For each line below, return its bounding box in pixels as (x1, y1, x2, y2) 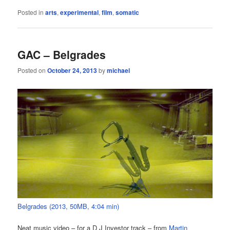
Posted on (17, 66, 48, 75)
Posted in (17, 7, 44, 16)
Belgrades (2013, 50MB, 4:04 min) (17, 201, 120, 212)
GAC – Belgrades (17, 47, 106, 62)
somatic (116, 7, 140, 17)
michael (107, 66, 130, 75)
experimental (60, 7, 99, 17)
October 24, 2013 (47, 66, 98, 75)
